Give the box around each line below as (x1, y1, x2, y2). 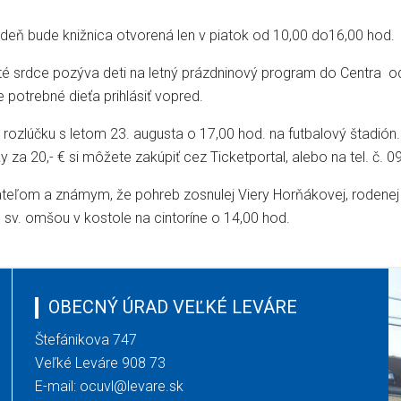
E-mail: (35, 377, 81, 395)
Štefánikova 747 (35, 330, 138, 348)
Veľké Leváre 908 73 (35, 354, 166, 371)
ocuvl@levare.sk (80, 377, 184, 395)
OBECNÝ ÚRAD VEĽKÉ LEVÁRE (48, 295, 298, 318)
